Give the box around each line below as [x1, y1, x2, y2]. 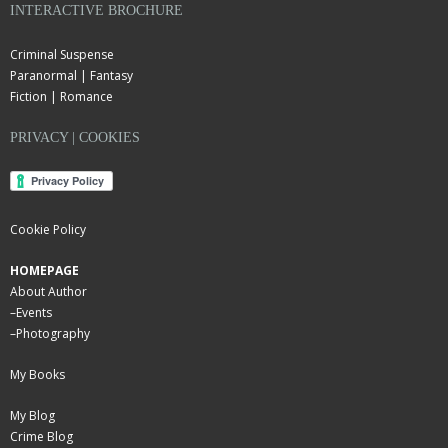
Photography [16, 324, 90, 342]
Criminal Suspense [10, 45, 114, 63]
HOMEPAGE [10, 261, 79, 279]
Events [16, 303, 52, 321]
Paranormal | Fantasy [10, 66, 133, 84]
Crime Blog [10, 427, 73, 445]
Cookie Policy [10, 220, 86, 238]
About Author [10, 282, 87, 300]
